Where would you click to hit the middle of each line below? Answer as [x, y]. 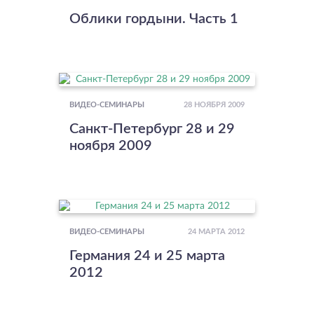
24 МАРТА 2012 [216, 232]
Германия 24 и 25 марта [147, 255]
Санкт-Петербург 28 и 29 [152, 129]
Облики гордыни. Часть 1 [154, 19]
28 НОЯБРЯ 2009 [214, 105]
